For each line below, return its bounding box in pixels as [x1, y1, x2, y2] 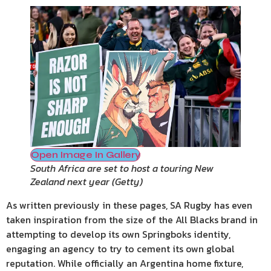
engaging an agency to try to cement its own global [6, 241, 235, 256]
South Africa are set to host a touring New [30, 160, 214, 175]
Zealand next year [30, 174, 109, 189]
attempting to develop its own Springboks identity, [6, 226, 230, 241]
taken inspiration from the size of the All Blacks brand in [6, 212, 258, 227]
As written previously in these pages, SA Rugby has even [6, 197, 252, 212]
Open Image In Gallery [31, 148, 140, 160]
